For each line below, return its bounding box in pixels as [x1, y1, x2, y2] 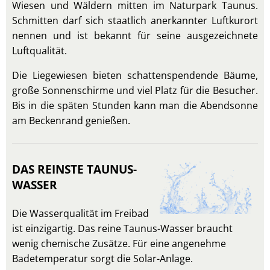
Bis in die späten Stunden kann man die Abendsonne [12, 99, 258, 112]
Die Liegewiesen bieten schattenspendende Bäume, [12, 69, 258, 82]
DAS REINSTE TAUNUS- [12, 162, 137, 177]
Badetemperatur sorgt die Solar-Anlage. [12, 252, 193, 265]
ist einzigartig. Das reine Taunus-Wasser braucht [12, 222, 233, 235]
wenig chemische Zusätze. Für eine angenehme [12, 237, 226, 250]
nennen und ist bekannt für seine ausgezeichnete [12, 29, 258, 42]
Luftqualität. [12, 44, 69, 57]
